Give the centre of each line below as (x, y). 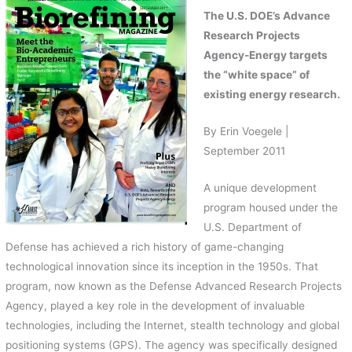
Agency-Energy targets (265, 55)
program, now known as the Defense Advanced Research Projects (174, 286)
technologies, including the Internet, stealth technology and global (173, 326)
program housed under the (270, 208)
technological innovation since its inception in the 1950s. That (162, 267)
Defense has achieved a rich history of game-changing (145, 247)
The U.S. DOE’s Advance (266, 16)
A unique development (260, 188)
